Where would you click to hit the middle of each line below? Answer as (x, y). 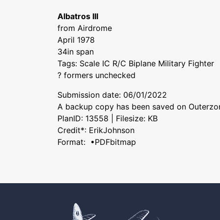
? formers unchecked (96, 75)
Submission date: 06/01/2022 (112, 95)
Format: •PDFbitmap (97, 142)
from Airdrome (85, 28)
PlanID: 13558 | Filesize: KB (108, 118)
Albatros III (78, 16)
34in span (76, 52)
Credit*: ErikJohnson (96, 130)
